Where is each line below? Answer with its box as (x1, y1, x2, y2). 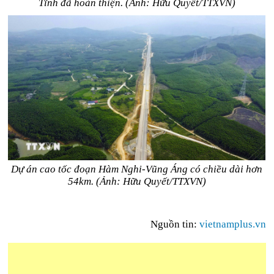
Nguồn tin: (150, 218, 199, 230)
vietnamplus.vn (199, 218, 266, 230)
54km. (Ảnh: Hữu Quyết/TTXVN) (67, 176, 206, 187)
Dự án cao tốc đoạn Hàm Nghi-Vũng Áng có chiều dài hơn (11, 163, 263, 175)
